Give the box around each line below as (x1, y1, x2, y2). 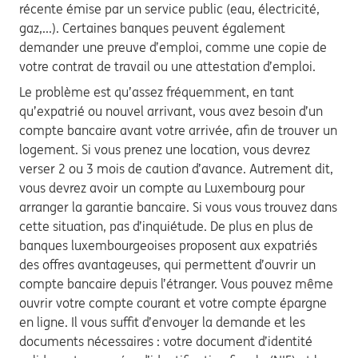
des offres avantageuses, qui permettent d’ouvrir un (19, 257, 316, 272)
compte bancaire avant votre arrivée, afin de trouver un (19, 122, 337, 138)
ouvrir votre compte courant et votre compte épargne (19, 295, 327, 311)
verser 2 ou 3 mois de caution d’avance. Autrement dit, (19, 161, 333, 177)
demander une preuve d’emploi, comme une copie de (19, 39, 327, 55)
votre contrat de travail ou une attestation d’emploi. (19, 58, 319, 74)
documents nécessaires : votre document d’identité (19, 333, 312, 349)
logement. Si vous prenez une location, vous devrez (19, 141, 310, 157)
